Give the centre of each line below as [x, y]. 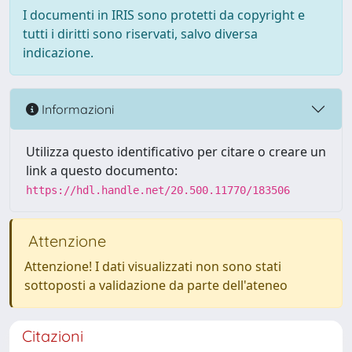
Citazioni [53, 336]
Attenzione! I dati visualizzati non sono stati [153, 266]
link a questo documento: [102, 170]
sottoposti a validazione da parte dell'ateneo [156, 285]
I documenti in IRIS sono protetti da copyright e [164, 15]
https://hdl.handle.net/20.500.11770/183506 [158, 190]
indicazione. [58, 53]
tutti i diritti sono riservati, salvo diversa [140, 34]
